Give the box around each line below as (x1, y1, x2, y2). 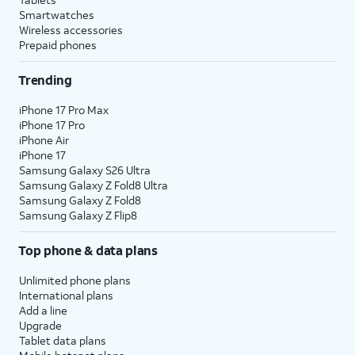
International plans (19, 287, 113, 303)
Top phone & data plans (18, 241, 158, 258)
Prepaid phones (19, 36, 97, 52)
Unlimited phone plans (19, 272, 131, 288)
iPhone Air (19, 132, 69, 147)
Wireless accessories (19, 21, 123, 37)
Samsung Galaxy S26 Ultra (19, 162, 151, 177)
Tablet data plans (19, 332, 106, 348)
